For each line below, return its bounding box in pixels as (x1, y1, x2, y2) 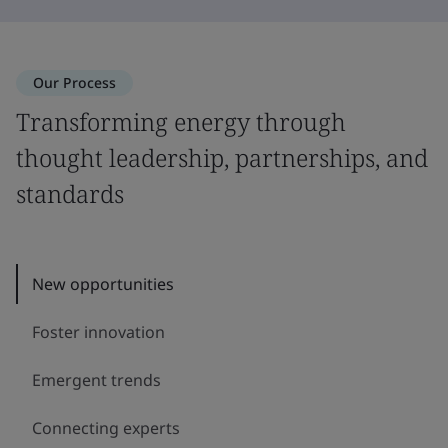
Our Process (33, 73, 116, 92)
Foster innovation (32, 321, 165, 343)
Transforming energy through (16, 105, 346, 138)
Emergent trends (32, 369, 161, 391)
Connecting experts (32, 417, 180, 439)
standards (16, 177, 124, 210)
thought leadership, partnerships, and (16, 141, 428, 174)
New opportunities (32, 273, 174, 295)
